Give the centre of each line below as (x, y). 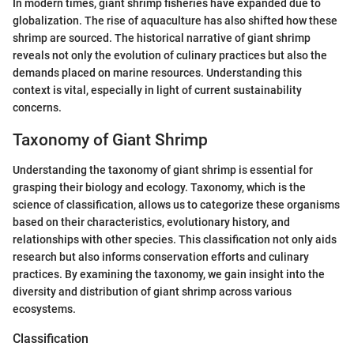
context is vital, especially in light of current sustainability (157, 90)
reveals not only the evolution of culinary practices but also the (170, 55)
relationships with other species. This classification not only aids (175, 240)
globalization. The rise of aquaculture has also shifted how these (175, 20)
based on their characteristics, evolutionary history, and (151, 222)
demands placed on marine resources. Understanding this (157, 72)
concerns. (37, 107)
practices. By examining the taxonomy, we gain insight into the (169, 275)
